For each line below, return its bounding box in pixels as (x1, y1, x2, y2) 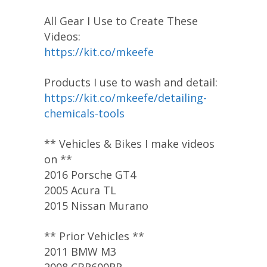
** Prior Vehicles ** (44, 228, 144, 243)
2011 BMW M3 (44, 244, 116, 259)
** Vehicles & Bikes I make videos (44, 136, 215, 151)
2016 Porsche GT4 (44, 167, 136, 182)
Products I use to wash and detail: (44, 74, 218, 89)
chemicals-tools (44, 105, 125, 120)
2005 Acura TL (44, 182, 116, 197)
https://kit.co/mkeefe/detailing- (44, 90, 207, 105)
